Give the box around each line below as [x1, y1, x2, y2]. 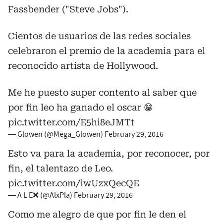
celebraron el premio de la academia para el [8, 45, 205, 56]
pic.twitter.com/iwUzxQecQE [8, 177, 139, 188]
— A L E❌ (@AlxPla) [8, 190, 74, 200]
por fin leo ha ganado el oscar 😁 [8, 102, 153, 112]
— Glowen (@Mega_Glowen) [8, 129, 105, 139]
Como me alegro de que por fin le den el [8, 209, 186, 220]
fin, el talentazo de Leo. [8, 163, 113, 173]
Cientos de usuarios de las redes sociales [8, 30, 191, 41]
